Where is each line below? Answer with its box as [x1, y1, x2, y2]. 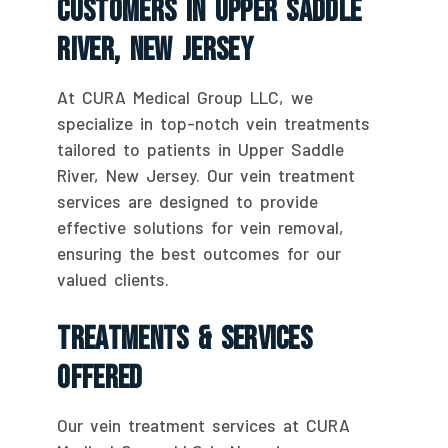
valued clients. [57, 268, 170, 289]
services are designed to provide [57, 190, 319, 211]
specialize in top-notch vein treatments [57, 112, 371, 133]
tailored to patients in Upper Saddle [57, 138, 345, 159]
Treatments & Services [57, 319, 313, 359]
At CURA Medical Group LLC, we [57, 86, 314, 107]
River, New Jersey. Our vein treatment [57, 164, 356, 185]
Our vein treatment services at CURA [57, 414, 351, 435]
